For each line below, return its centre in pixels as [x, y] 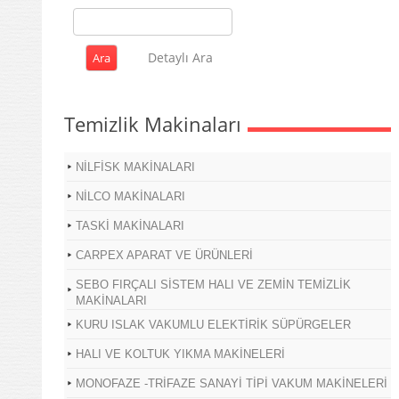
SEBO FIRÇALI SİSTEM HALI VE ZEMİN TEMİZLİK [213, 284]
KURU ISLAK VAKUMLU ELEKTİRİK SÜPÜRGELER [213, 324]
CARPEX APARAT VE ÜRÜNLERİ [164, 255]
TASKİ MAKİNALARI [130, 225]
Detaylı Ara [180, 57]
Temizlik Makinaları [153, 123]
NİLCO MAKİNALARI [130, 196]
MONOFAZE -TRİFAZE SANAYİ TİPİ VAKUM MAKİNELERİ [232, 383]
